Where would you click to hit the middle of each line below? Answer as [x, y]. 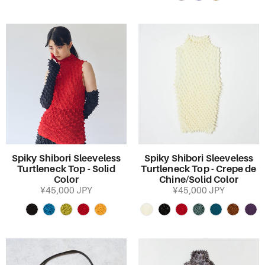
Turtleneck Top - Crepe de [199, 169]
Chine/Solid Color [199, 180]
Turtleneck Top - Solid [66, 169]
